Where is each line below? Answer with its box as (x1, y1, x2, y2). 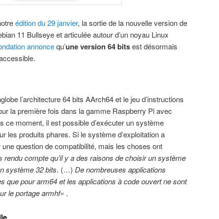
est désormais (130, 41, 177, 51)
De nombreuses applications (75, 164, 166, 175)
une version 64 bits (66, 41, 130, 52)
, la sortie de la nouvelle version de (78, 17, 187, 28)
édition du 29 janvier (15, 17, 78, 28)
